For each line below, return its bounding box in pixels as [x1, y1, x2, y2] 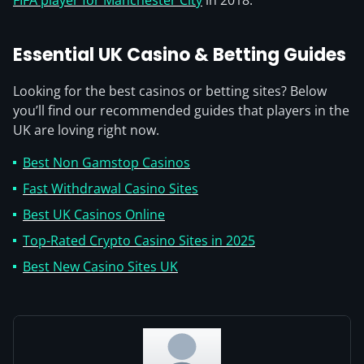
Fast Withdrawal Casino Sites [23, 180, 198, 197]
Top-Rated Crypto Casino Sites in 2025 [23, 232, 255, 249]
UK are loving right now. [13, 121, 159, 139]
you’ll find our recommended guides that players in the [13, 102, 349, 119]
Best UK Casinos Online [23, 206, 165, 223]
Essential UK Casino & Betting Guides [13, 42, 346, 67]
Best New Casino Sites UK [23, 258, 178, 275]
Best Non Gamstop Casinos [23, 154, 190, 171]
